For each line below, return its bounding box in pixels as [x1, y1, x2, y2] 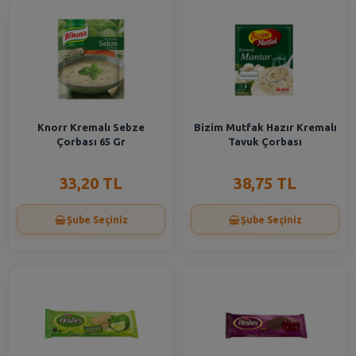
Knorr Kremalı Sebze [37, 122, 145, 133]
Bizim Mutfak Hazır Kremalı [193, 122, 337, 133]
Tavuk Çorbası [228, 136, 302, 147]
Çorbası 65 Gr [56, 136, 126, 147]
